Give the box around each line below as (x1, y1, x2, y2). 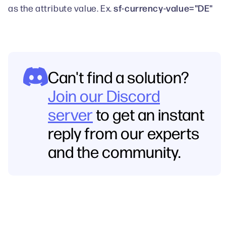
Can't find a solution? (48, 66, 189, 87)
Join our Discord (48, 85, 160, 105)
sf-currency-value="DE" (114, 2, 213, 14)
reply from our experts (48, 122, 199, 143)
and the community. (48, 141, 181, 161)
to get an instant (93, 103, 204, 124)
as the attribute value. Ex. (8, 2, 114, 14)
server (48, 103, 93, 124)
